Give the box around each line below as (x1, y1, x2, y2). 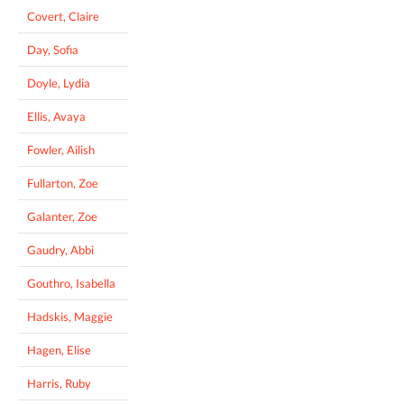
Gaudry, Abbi (27, 242, 94, 257)
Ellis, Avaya (27, 108, 86, 124)
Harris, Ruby (27, 375, 91, 390)
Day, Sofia (27, 41, 78, 57)
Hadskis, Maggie (27, 308, 113, 324)
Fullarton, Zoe (27, 175, 98, 190)
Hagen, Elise (27, 342, 91, 357)
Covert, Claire (27, 8, 99, 23)
